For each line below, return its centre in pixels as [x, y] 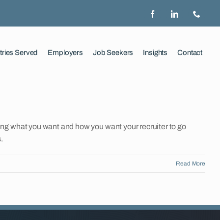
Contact [190, 52]
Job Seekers [113, 52]
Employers [65, 52]
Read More [191, 163]
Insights [155, 52]
